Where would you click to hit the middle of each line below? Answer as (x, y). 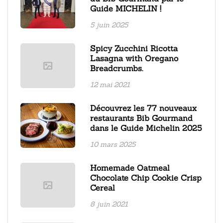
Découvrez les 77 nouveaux (143, 108)
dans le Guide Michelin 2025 (146, 128)
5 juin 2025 (109, 25)
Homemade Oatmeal (130, 168)
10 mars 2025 (113, 145)
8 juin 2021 (109, 204)
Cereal (103, 188)
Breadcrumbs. (116, 68)
